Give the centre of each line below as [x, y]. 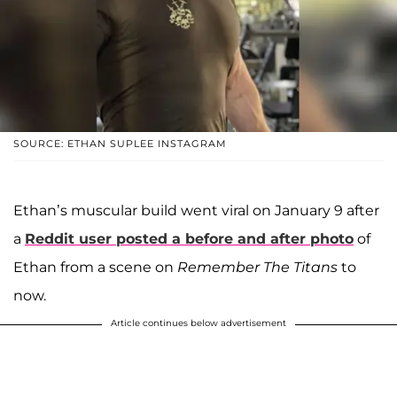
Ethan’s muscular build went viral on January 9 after [196, 210]
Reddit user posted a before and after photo [189, 238]
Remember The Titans [259, 267]
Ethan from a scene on [95, 267]
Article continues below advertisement [198, 323]
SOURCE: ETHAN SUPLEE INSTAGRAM [120, 143]
